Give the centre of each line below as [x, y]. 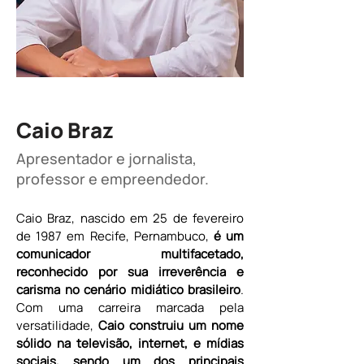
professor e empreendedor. [113, 179]
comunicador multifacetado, [130, 254]
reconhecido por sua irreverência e [130, 272]
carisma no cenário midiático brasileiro [128, 290]
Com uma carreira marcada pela [130, 308]
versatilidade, [57, 325]
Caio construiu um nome [171, 325]
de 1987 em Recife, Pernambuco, [113, 236]
